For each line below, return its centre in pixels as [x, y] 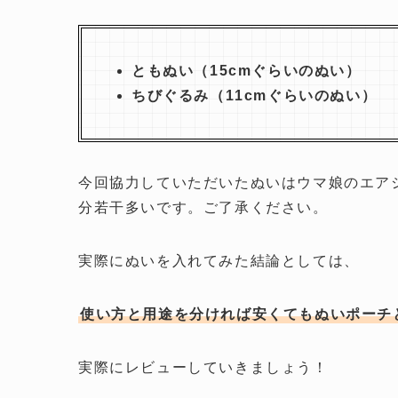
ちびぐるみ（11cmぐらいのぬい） [255, 96]
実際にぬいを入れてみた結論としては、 [219, 261]
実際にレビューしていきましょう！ [203, 368]
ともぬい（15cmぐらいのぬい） [247, 71]
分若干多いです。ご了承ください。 [203, 208]
